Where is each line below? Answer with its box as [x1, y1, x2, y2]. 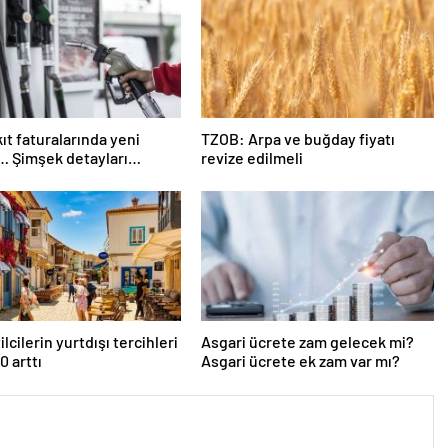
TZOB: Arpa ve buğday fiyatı [200, 129, 395, 149]
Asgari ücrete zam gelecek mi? [200, 332, 414, 352]
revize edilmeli [200, 148, 303, 168]
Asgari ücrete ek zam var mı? [200, 351, 400, 371]
